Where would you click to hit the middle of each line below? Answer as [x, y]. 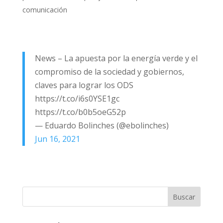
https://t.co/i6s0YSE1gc [77, 99]
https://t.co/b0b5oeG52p [80, 112]
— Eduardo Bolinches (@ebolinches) [102, 125]
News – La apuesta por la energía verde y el [116, 58]
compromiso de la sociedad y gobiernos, [109, 72]
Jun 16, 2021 [57, 139]
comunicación [45, 10]
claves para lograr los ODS [84, 85]
